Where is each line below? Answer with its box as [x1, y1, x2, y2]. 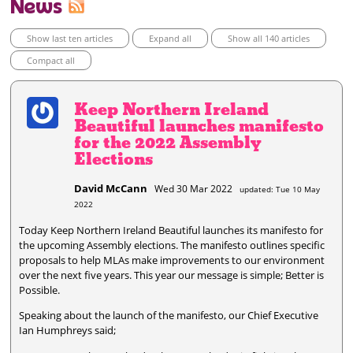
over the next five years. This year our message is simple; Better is [19, 267, 325, 282]
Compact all [27, 54, 76, 66]
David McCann [74, 180, 148, 195]
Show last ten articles [27, 32, 113, 44]
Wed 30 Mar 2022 [147, 181, 240, 195]
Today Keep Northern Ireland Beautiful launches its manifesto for [19, 222, 324, 237]
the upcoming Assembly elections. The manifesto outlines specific [19, 237, 325, 252]
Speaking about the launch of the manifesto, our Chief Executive [19, 308, 319, 323]
